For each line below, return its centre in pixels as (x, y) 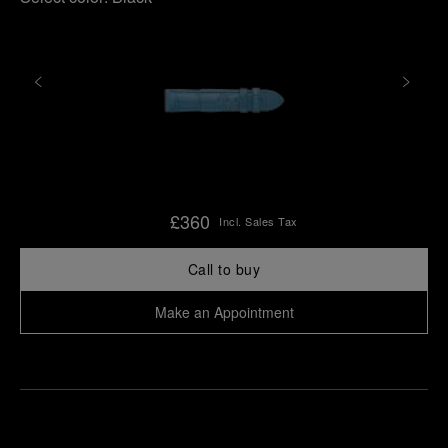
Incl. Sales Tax (258, 221)
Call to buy (224, 269)
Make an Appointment (224, 312)
